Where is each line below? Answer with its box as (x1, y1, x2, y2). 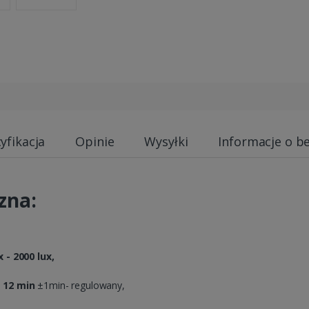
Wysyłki (144, 132, 188, 150)
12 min (3, 278, 38, 292)
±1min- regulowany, (37, 278, 125, 292)
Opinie (75, 132, 114, 150)
